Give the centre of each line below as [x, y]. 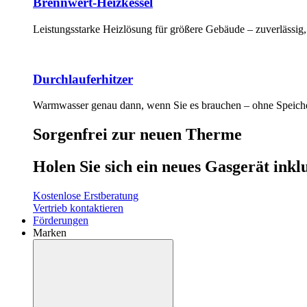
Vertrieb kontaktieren [78, 208]
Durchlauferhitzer [83, 79]
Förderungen [61, 221]
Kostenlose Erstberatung [86, 196]
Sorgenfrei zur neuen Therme [137, 135]
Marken [50, 233]
